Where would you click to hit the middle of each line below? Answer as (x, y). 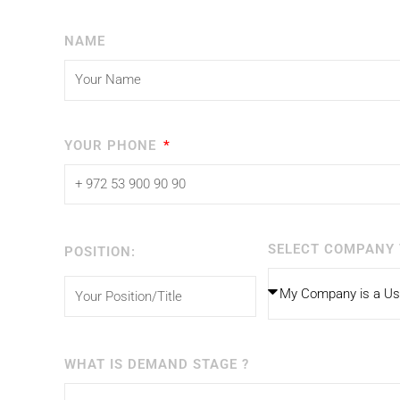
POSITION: (100, 252)
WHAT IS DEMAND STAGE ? (157, 364)
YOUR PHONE (112, 145)
